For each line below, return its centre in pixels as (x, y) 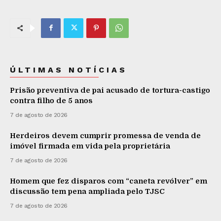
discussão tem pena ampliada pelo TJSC (87, 191)
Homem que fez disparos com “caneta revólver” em (109, 181)
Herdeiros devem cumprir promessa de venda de (105, 135)
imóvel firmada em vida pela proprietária (90, 146)
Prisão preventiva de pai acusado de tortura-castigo (110, 90)
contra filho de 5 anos (51, 100)
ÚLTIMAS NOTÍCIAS (69, 70)
